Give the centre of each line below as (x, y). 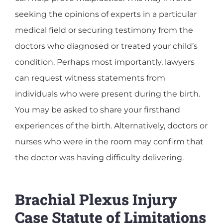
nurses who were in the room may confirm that (109, 141)
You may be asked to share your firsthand (98, 110)
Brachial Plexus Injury (96, 199)
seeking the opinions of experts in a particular (106, 14)
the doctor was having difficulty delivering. (99, 157)
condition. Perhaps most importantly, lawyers (105, 62)
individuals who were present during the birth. (108, 94)
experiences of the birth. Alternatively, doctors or (111, 125)
